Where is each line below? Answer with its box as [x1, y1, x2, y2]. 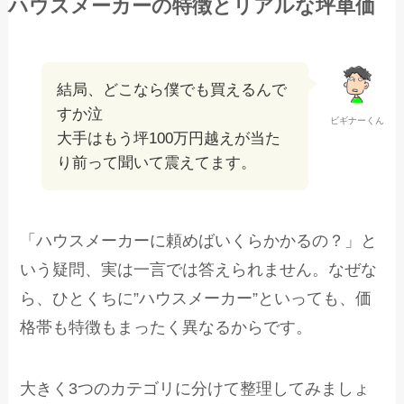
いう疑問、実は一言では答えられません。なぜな [20, 261, 378, 280]
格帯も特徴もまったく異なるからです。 [20, 318, 313, 337]
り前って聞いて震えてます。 [57, 154, 257, 172]
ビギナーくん [329, 115, 384, 126]
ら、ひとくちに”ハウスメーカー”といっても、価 [20, 289, 372, 308]
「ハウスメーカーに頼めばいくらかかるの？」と [20, 232, 378, 251]
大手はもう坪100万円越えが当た [57, 130, 281, 148]
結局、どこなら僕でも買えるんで [57, 81, 288, 99]
